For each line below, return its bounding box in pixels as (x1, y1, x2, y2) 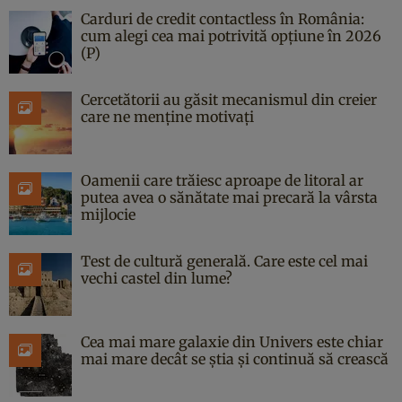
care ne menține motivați (81, 107, 254, 126)
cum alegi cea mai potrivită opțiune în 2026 (81, 26, 381, 45)
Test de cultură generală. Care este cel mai (81, 251, 368, 270)
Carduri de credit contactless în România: (81, 9, 364, 28)
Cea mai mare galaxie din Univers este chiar (81, 332, 383, 351)
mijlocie (81, 205, 135, 223)
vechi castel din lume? (81, 268, 232, 287)
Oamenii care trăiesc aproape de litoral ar (81, 170, 363, 189)
